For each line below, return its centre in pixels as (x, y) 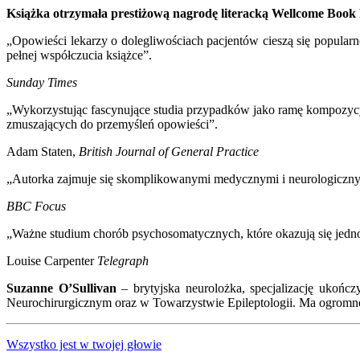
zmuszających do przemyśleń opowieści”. (112, 124)
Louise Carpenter (52, 260)
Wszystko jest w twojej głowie (84, 344)
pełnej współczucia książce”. (79, 55)
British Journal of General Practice (169, 151)
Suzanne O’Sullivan (64, 288)
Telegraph (123, 260)
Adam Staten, (43, 151)
